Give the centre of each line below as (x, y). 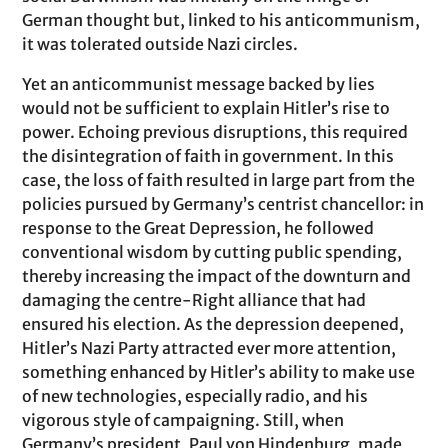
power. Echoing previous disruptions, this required (215, 132)
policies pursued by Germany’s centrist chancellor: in (223, 204)
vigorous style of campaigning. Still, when (183, 420)
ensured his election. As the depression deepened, (213, 324)
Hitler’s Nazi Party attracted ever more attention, (209, 348)
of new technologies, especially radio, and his (195, 396)
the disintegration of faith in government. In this (208, 156)
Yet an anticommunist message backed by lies (199, 84)
